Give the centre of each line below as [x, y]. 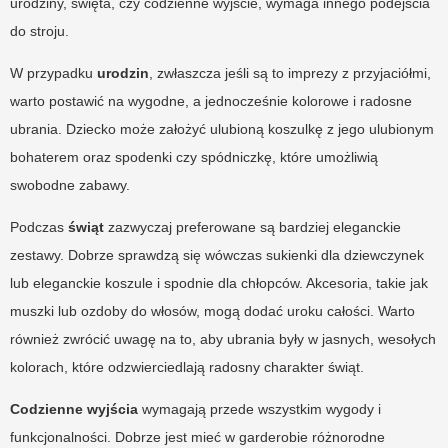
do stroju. [39, 31]
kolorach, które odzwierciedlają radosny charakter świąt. [187, 367]
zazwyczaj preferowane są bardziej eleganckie [252, 227]
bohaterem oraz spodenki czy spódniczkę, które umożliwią [194, 157]
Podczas [39, 227]
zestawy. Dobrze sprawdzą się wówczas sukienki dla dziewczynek [217, 255]
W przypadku [53, 73]
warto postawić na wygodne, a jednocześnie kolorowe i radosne [211, 101]
